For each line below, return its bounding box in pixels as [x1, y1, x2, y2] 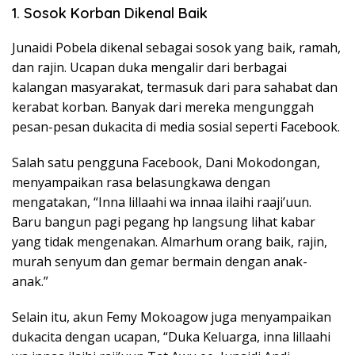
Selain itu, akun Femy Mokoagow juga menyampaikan [12, 307, 331, 326]
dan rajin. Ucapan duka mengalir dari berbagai [12, 58, 287, 76]
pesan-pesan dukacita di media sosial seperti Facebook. [12, 117, 340, 136]
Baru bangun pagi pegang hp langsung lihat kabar [12, 212, 315, 231]
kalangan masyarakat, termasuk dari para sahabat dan [12, 78, 338, 96]
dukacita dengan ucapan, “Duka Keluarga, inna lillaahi [12, 327, 330, 345]
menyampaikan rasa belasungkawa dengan [12, 173, 270, 191]
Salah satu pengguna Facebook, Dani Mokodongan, [12, 153, 320, 171]
